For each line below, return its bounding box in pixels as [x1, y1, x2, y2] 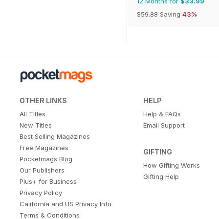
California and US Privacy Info [20, 199, 111, 208]
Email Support [143, 121, 185, 129]
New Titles [20, 121, 52, 129]
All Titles [20, 109, 45, 118]
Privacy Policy [20, 188, 62, 197]
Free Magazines [20, 143, 68, 152]
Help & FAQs [143, 109, 181, 118]
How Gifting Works [143, 161, 200, 169]
